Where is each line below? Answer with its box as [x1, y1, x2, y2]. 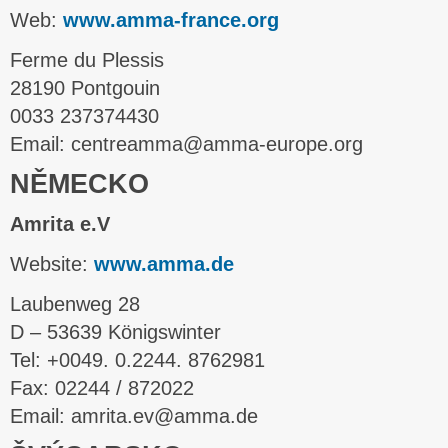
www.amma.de [88, 253, 234, 275]
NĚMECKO [10, 169, 149, 199]
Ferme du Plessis [10, 49, 164, 71]
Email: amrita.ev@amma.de [10, 405, 258, 427]
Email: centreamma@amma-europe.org [10, 133, 363, 155]
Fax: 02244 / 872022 [10, 377, 194, 399]
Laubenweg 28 [10, 293, 140, 315]
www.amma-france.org [63, 9, 279, 31]
